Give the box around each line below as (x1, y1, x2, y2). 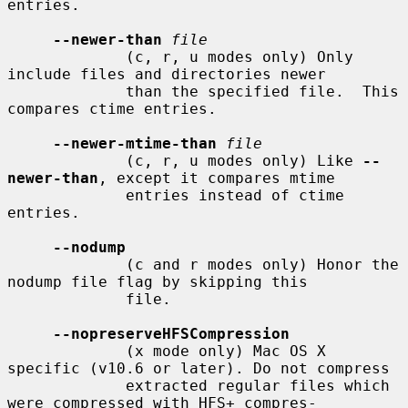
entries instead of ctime (7, 186, 126, 204)
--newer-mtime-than (53, 134, 217, 152)
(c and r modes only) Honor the (7, 255, 126, 273)
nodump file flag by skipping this (7, 272, 308, 291)
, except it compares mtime (98, 168, 335, 187)
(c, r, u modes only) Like (126, 151, 362, 169)
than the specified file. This (7, 82, 126, 100)
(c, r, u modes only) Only (7, 47, 126, 66)
